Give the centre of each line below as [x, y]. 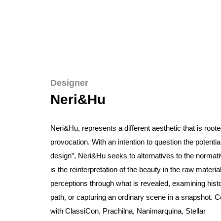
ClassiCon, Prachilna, [101, 211]
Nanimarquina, [161, 211]
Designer [69, 83]
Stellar [196, 211]
